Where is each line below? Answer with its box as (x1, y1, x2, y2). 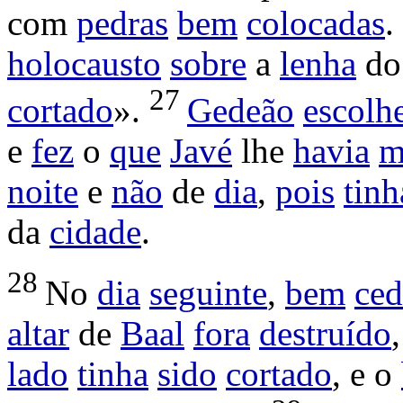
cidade (49, 212, 141, 252)
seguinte (149, 273, 267, 313)
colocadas (246, 4, 385, 43)
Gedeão (187, 91, 294, 130)
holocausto (7, 44, 161, 84)
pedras (76, 4, 168, 43)
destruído (259, 314, 391, 354)
